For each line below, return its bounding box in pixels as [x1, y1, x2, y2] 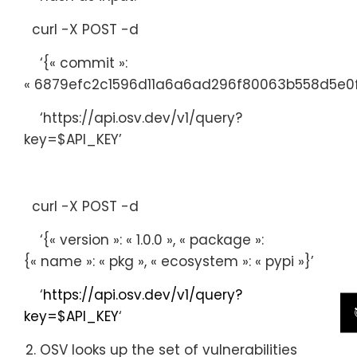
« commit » [49, 53, 125, 73]
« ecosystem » [151, 251, 249, 271]
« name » [30, 251, 92, 271]
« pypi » [255, 251, 304, 271]
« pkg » [99, 251, 144, 271]
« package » [179, 229, 261, 249]
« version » [49, 229, 120, 249]
